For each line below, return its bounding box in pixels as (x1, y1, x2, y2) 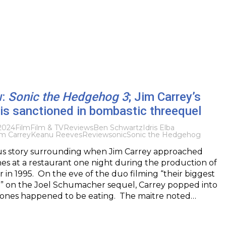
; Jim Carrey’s (128, 89, 201, 104)
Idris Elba (142, 123, 175, 132)
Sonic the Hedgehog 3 (8, 89, 129, 104)
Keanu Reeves (30, 130, 82, 139)
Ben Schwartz (93, 123, 143, 132)
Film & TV (30, 123, 64, 132)
